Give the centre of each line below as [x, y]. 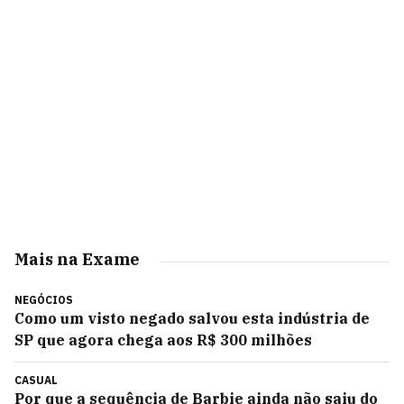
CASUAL [36, 380]
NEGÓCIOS [44, 300]
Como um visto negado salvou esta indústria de [192, 318]
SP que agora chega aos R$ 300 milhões [163, 340]
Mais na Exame [77, 259]
